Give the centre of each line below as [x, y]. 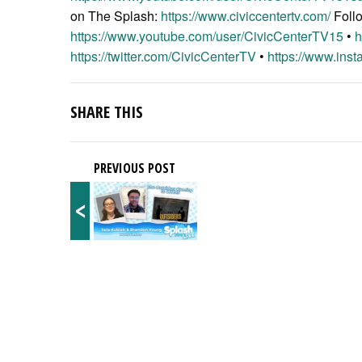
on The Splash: [116, 15]
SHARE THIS [107, 112]
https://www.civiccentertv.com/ [246, 15]
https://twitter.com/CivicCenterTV [163, 56]
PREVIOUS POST [135, 168]
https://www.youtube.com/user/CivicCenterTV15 [207, 36]
